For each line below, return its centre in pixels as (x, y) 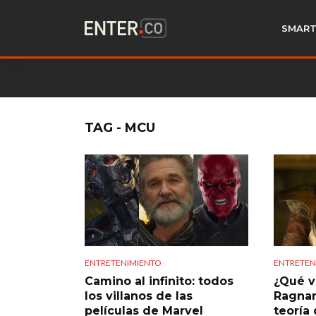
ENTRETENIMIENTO (123, 262)
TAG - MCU (120, 128)
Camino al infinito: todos (159, 281)
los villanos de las (139, 296)
